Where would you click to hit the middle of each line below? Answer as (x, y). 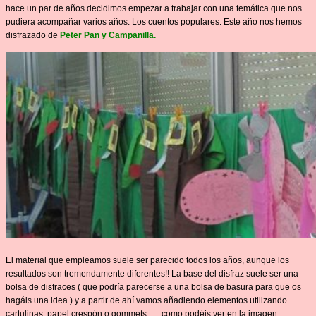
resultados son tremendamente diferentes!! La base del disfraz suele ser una (152, 273)
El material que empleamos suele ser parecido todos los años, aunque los (147, 260)
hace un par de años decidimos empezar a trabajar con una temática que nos (154, 8)
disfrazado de (33, 35)
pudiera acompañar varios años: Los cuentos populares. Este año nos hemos (154, 22)
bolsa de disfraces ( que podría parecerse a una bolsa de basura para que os (153, 287)
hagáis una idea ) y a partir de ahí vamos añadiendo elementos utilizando (146, 300)
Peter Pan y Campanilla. (108, 35)
